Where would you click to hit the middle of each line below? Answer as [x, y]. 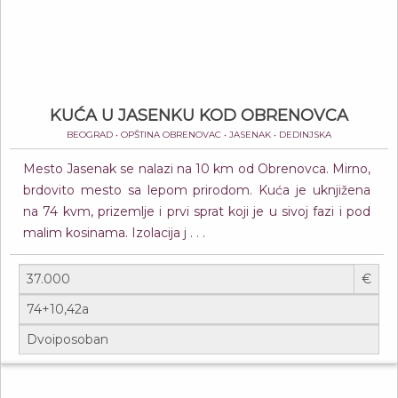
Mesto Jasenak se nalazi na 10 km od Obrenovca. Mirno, [197, 169]
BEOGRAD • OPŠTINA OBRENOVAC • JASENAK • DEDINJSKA [199, 135]
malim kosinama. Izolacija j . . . [114, 233]
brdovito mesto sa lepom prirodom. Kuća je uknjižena [197, 190]
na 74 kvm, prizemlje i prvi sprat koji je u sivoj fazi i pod [197, 211]
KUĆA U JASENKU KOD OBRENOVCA [199, 115]
